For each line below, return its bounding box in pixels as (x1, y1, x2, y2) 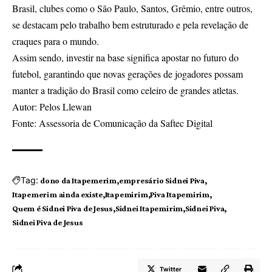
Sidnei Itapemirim (115, 203, 183, 213)
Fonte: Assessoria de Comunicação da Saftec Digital (12, 116, 212, 129)
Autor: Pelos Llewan (12, 100, 92, 113)
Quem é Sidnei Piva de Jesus (12, 203, 114, 213)
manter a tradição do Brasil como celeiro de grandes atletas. (12, 83, 239, 97)
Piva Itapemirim (150, 189, 209, 199)
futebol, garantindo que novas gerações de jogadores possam (12, 67, 243, 80)
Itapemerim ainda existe (12, 189, 103, 199)
